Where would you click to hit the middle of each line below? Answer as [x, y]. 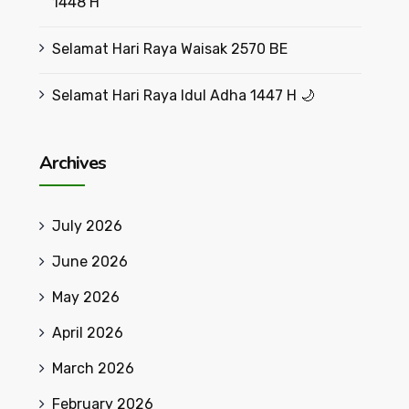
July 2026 [87, 226]
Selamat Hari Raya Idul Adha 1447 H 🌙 [183, 95]
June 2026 [89, 262]
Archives [72, 163]
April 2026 [87, 333]
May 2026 [85, 297]
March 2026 [93, 368]
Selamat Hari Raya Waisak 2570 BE [169, 49]
